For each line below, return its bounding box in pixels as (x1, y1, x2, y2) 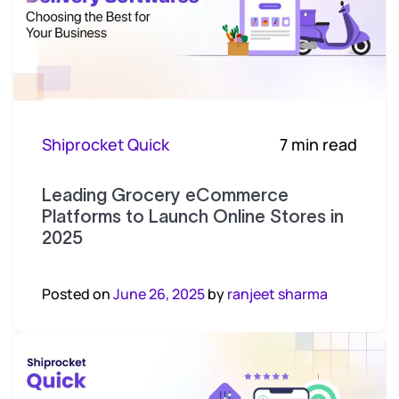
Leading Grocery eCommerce (42, 184, 289, 205)
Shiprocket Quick (42, 133, 169, 155)
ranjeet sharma (227, 283, 328, 304)
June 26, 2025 (113, 283, 205, 304)
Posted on (42, 283, 113, 304)
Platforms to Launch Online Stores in (42, 206, 344, 226)
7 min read (280, 133, 357, 155)
